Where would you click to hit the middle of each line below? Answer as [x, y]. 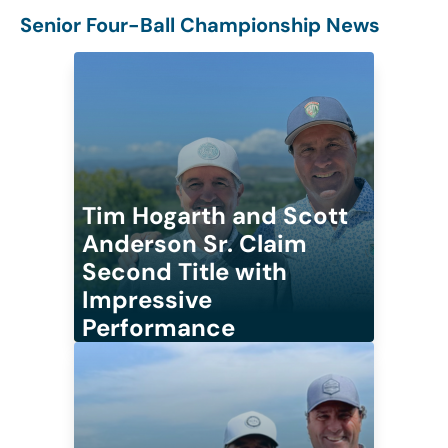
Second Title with [184, 271]
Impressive [147, 299]
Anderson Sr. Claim [194, 243]
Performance [158, 327]
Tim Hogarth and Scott [215, 215]
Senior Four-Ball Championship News [200, 25]
